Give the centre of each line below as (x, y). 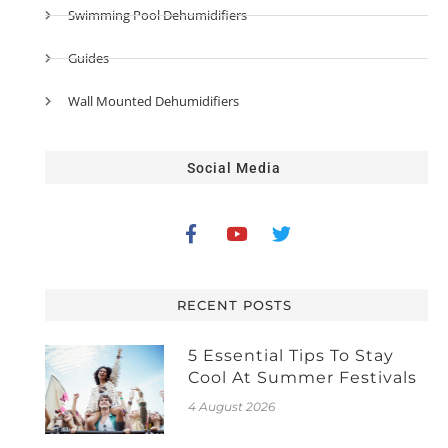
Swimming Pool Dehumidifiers (158, 14)
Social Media (234, 167)
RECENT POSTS (234, 304)
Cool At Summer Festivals (303, 377)
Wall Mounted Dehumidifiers (154, 100)
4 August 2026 (232, 406)
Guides (89, 57)
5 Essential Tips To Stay (291, 355)
